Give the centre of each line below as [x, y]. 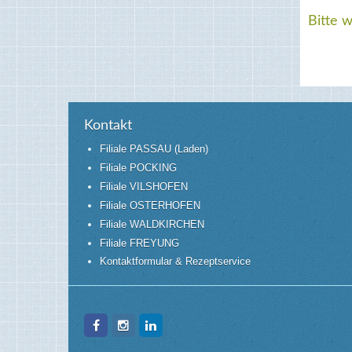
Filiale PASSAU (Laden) [154, 149]
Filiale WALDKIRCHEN [152, 224]
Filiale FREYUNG [140, 243]
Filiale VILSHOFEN [144, 187]
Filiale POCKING [139, 168]
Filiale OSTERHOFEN [150, 205]
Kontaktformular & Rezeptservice [176, 262]
